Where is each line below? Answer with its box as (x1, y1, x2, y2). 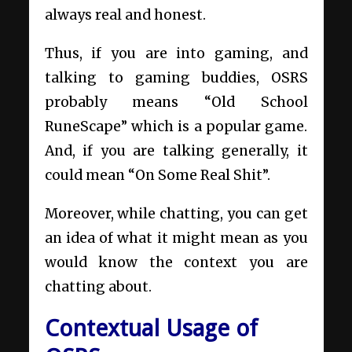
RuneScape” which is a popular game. (44, 117, 308, 135)
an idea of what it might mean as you (44, 229, 308, 247)
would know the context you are (44, 253, 308, 271)
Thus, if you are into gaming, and (44, 44, 308, 62)
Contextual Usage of (44, 313, 258, 342)
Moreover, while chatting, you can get (44, 204, 308, 222)
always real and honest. (44, 5, 206, 24)
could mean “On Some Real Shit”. (44, 166, 270, 184)
